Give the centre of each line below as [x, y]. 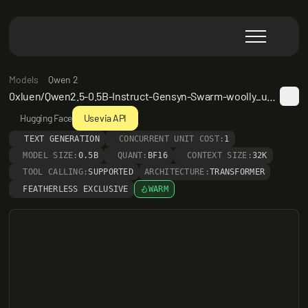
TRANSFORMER [237, 172]
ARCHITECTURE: [177, 172]
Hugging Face [46, 118]
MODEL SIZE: [51, 155]
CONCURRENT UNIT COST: [172, 139]
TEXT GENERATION [62, 139]
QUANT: [132, 155]
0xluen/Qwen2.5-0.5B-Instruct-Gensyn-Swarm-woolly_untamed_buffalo [272, 96]
